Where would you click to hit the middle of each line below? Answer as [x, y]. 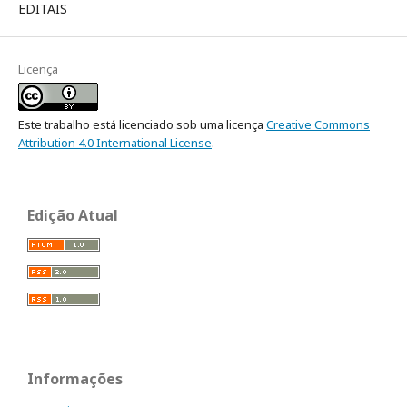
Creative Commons [318, 125]
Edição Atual [73, 216]
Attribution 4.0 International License [115, 143]
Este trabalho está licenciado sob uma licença [142, 125]
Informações [75, 379]
